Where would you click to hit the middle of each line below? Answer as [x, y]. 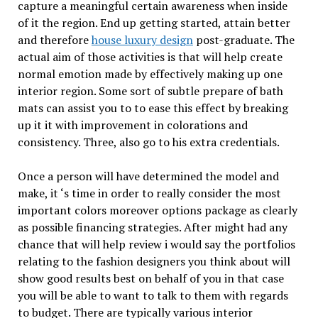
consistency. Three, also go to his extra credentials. [148, 142]
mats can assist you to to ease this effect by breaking [153, 108]
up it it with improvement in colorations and [132, 125]
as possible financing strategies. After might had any [152, 227]
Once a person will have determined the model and [148, 176]
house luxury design [142, 39]
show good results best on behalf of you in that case [150, 278]
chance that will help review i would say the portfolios [156, 244]
